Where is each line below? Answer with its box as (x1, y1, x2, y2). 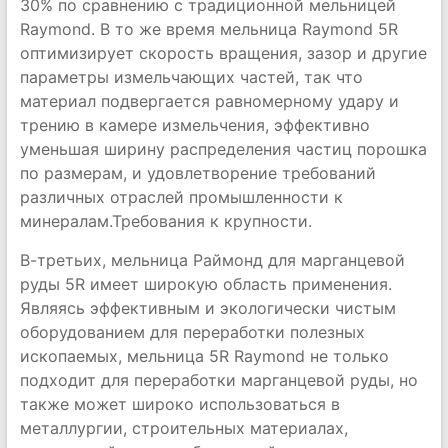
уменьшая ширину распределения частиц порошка (19, 139, 427, 159)
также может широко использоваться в (19, 394, 340, 414)
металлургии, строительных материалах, (19, 418, 348, 438)
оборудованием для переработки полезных (19, 322, 365, 342)
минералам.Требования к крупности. (19, 211, 312, 231)
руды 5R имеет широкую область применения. (19, 274, 392, 294)
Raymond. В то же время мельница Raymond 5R (19, 19, 398, 39)
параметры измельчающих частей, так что (19, 67, 363, 87)
